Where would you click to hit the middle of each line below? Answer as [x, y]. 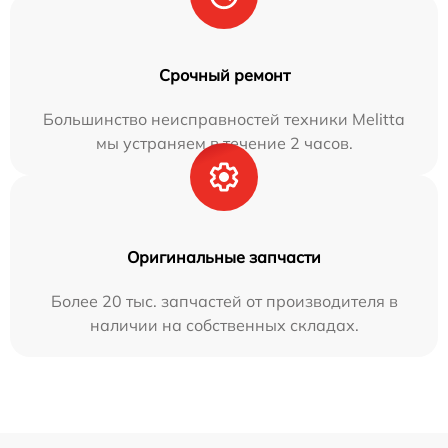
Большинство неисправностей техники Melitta [224, 119]
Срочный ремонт [224, 75]
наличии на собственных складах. [224, 325]
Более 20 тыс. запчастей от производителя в [224, 301]
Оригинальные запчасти [224, 257]
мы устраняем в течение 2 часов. [224, 143]
